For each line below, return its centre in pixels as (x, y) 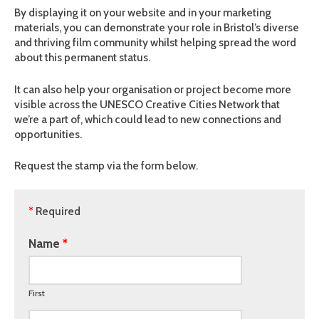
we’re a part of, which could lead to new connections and (148, 119)
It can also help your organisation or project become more (153, 89)
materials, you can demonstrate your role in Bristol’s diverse (157, 28)
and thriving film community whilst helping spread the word (155, 43)
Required (57, 211)
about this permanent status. (82, 58)
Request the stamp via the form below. (106, 165)
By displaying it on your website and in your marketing (143, 13)
